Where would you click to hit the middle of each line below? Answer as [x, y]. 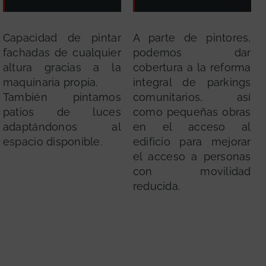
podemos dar [192, 53]
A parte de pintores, [192, 38]
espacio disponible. [53, 142]
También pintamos [62, 97]
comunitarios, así [192, 97]
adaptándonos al [62, 127]
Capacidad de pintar [62, 38]
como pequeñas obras [192, 112]
